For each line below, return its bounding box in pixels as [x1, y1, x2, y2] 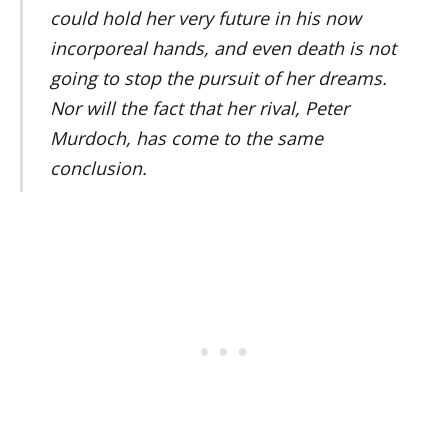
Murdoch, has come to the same [49, 126, 323, 151]
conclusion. [49, 156, 147, 181]
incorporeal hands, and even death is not [49, 36, 396, 61]
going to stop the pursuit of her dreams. [49, 66, 387, 91]
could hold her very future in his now [49, 6, 361, 31]
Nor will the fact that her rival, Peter [49, 96, 349, 121]
